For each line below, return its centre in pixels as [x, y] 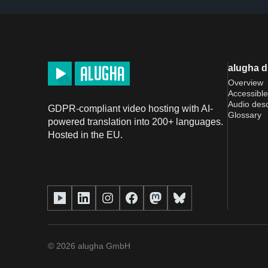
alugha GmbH [103, 246]
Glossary [245, 115]
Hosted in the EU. [85, 135]
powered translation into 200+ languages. [135, 121]
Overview [246, 82]
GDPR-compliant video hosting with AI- [130, 108]
